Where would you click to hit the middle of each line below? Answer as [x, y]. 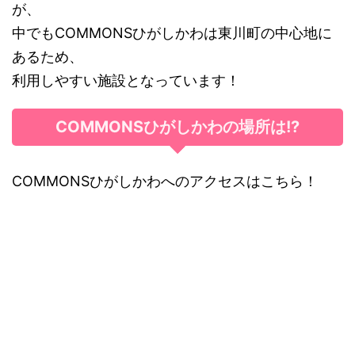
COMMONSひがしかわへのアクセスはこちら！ [165, 181]
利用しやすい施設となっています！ [126, 80]
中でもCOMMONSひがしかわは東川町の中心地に [172, 32]
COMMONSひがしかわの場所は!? [177, 126]
